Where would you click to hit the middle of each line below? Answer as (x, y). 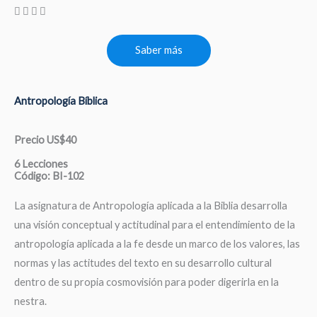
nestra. (30, 301)
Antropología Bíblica (61, 100)
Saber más (158, 50)
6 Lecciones (41, 163)
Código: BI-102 (49, 175)
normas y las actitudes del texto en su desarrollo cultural (143, 263)
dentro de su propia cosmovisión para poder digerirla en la (146, 282)
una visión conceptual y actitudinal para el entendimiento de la (155, 224)
